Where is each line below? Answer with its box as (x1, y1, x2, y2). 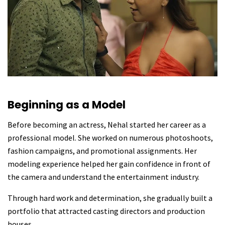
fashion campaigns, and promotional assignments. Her (8, 145, 197, 156)
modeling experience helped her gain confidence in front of (8, 158, 210, 169)
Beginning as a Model (8, 97, 126, 113)
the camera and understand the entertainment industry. (8, 171, 199, 182)
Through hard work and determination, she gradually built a (8, 192, 212, 203)
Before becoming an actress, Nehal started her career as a (8, 119, 206, 130)
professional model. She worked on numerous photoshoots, (8, 132, 213, 143)
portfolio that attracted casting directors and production (8, 205, 205, 216)
